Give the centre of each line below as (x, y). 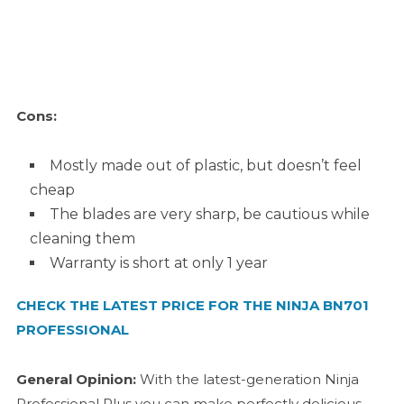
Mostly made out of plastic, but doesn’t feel (205, 166)
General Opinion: (76, 380)
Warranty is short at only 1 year (158, 263)
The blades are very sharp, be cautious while (209, 215)
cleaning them (82, 239)
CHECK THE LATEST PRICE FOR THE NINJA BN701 (192, 306)
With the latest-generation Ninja (247, 380)
